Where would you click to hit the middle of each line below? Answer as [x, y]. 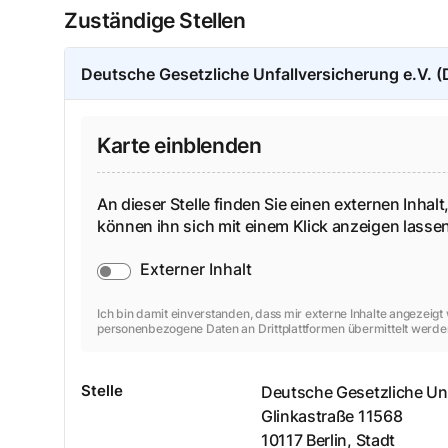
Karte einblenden [179, 146]
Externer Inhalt [195, 268]
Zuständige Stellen [155, 21]
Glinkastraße [308, 415]
